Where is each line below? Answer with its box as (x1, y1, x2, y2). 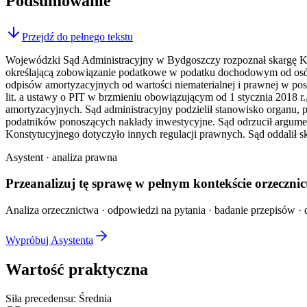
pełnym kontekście (148, 176, 251, 191)
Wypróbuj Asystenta (5, 234, 93, 247)
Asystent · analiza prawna (5, 151, 117, 163)
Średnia (79, 292, 112, 304)
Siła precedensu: (5, 292, 79, 304)
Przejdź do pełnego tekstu (22, 30, 133, 42)
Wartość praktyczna (5, 260, 148, 279)
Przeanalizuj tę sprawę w (5, 176, 145, 191)
